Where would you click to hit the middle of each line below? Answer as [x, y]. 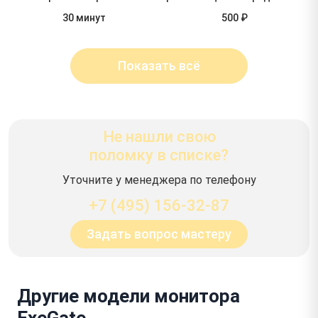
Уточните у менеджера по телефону [159, 180]
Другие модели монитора [128, 296]
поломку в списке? [159, 155]
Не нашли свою [159, 136]
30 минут [84, 17]
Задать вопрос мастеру [159, 234]
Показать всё [159, 66]
